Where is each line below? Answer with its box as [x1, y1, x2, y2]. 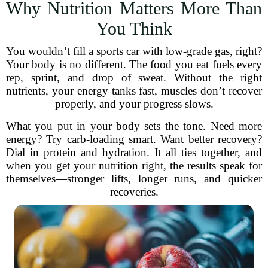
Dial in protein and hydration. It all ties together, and [6, 146, 262, 159]
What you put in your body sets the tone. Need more [6, 120, 262, 132]
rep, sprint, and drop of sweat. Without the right [6, 71, 262, 84]
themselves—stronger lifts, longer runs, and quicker [6, 172, 262, 185]
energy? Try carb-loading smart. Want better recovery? [6, 133, 262, 145]
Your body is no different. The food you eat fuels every [6, 58, 262, 71]
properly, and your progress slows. [54, 98, 214, 110]
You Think [96, 19, 172, 38]
